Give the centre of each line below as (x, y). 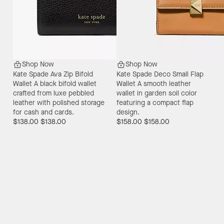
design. (128, 112)
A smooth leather (164, 83)
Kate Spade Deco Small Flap (160, 74)
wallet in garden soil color (157, 93)
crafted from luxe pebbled (53, 93)
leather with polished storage (58, 102)
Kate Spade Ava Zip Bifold (53, 74)
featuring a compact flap (155, 102)
